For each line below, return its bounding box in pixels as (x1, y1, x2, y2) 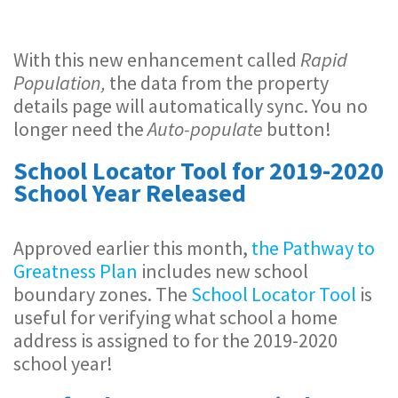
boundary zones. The (13, 282, 191, 306)
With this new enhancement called (13, 47, 300, 72)
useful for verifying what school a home (13, 305, 338, 330)
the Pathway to (251, 235, 375, 260)
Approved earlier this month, (13, 235, 251, 260)
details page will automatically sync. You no (13, 93, 368, 118)
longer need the (13, 116, 147, 141)
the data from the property (109, 70, 329, 95)
